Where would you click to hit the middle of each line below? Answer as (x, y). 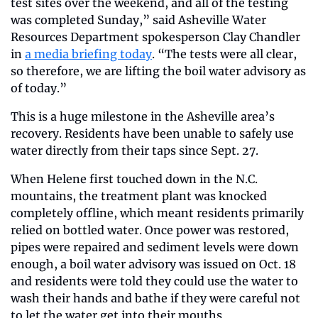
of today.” (39, 88)
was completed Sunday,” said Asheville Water (138, 20)
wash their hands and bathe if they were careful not (155, 298)
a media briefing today (88, 54)
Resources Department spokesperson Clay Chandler (155, 37)
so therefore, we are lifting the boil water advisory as (158, 71)
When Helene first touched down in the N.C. (134, 179)
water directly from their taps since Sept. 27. (136, 151)
